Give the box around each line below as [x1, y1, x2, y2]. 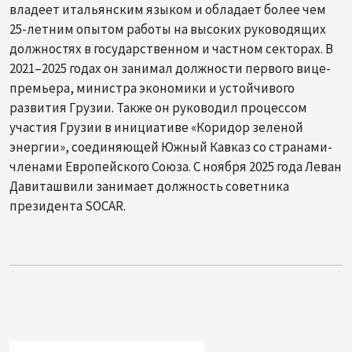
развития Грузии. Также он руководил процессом [9, 98, 307, 116]
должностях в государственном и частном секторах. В [9, 39, 333, 57]
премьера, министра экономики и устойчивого [9, 79, 295, 97]
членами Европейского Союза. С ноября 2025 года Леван [9, 157, 342, 175]
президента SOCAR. [9, 196, 126, 214]
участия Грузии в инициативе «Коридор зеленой [9, 118, 303, 136]
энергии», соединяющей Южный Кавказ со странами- [9, 137, 332, 156]
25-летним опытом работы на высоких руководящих [9, 20, 326, 38]
